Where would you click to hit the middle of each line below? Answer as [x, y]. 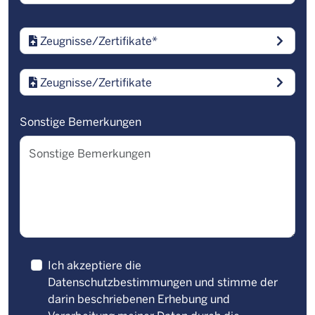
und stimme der [235, 282]
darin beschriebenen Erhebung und [139, 299]
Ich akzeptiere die [95, 265]
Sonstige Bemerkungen [81, 122]
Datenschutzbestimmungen [120, 282]
